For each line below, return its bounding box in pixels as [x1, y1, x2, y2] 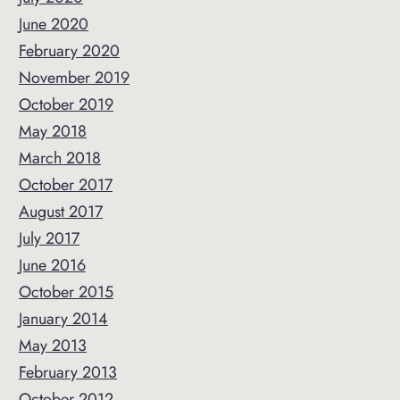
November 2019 [19, 66, 129, 89]
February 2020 [19, 39, 120, 62]
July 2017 [19, 227, 79, 250]
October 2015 [19, 280, 113, 304]
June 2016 [19, 254, 86, 277]
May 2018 [19, 120, 87, 143]
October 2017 [19, 173, 112, 196]
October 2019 [19, 93, 113, 116]
